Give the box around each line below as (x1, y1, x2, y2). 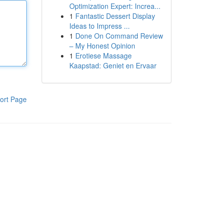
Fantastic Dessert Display (75, 11, 155, 21)
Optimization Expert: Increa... (69, 1, 161, 11)
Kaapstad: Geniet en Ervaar (69, 60, 157, 70)
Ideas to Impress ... (69, 21, 130, 31)
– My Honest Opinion (69, 41, 135, 51)
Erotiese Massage (75, 51, 132, 60)
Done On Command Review (75, 31, 163, 41)
